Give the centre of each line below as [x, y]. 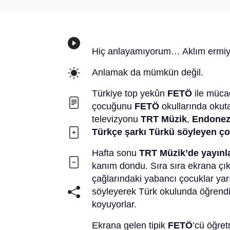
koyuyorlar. [114, 205]
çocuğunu [113, 107]
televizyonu [116, 119]
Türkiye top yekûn [130, 94]
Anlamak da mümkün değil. [148, 73]
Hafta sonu [116, 153]
